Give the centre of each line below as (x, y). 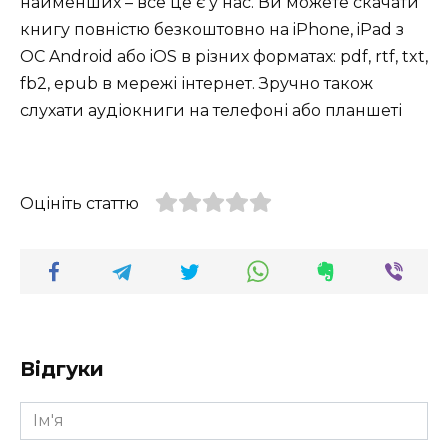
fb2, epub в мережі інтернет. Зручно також (196, 84)
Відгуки (62, 368)
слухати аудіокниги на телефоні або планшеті (211, 111)
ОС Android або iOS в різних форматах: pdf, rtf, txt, (224, 57)
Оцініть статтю (79, 203)
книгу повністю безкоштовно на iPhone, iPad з (212, 30)
